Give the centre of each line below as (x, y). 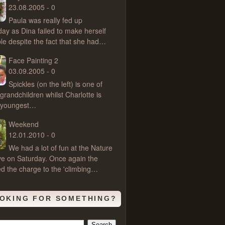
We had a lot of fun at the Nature (61, 148)
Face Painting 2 (33, 60)
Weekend (24, 124)
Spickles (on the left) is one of (55, 84)
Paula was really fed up (45, 20)
